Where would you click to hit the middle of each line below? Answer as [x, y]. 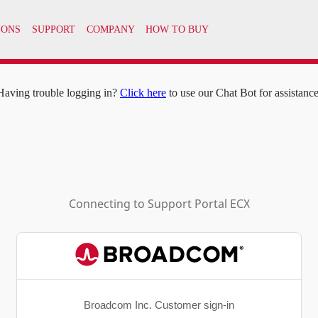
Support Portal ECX [198, 204]
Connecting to [108, 204]
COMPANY [110, 29]
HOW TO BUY [177, 29]
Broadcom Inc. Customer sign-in [159, 305]
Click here [143, 93]
